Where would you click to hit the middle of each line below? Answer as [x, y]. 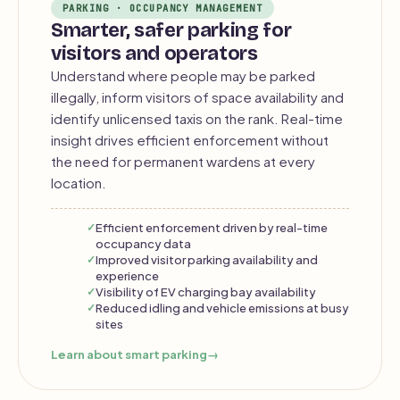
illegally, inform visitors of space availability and [197, 97]
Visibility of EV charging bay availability [206, 292]
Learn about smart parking [129, 354]
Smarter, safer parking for [171, 30]
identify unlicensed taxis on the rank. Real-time [197, 118]
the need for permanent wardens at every [183, 161]
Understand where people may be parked [183, 75]
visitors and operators [154, 54]
